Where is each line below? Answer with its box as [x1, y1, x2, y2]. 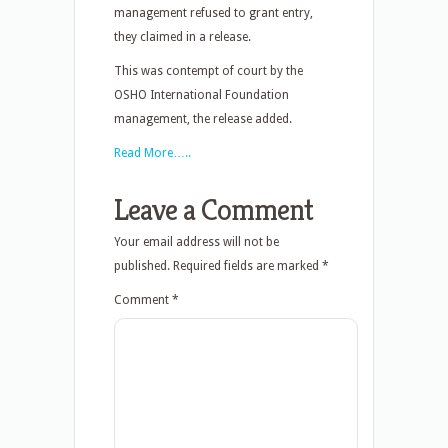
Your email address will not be [114, 235, 279, 249]
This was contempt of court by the [114, 64, 303, 78]
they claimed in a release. [114, 30, 251, 44]
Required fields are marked [173, 259, 322, 273]
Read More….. [114, 146, 191, 160]
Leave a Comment [114, 191, 313, 229]
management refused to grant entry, [114, 6, 313, 20]
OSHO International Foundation [114, 88, 289, 102]
